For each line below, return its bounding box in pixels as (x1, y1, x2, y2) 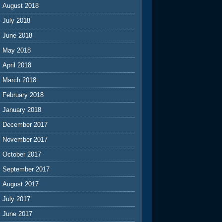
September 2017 (2, 165, 50, 173)
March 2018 (2, 76, 37, 84)
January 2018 (2, 106, 42, 113)
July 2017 (2, 195, 31, 203)
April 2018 (2, 61, 32, 69)
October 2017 (2, 150, 42, 158)
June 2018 (2, 31, 33, 39)
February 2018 (2, 91, 44, 99)
